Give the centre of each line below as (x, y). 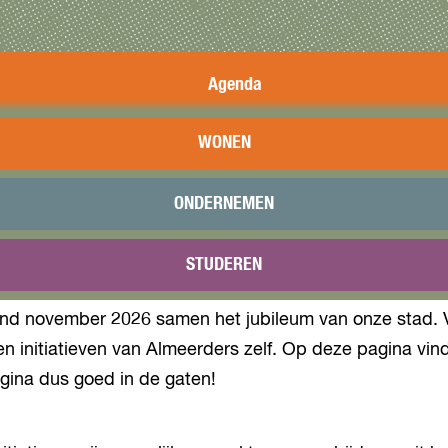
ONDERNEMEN (224, 204)
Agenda (235, 85)
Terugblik (235, 239)
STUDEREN (224, 265)
